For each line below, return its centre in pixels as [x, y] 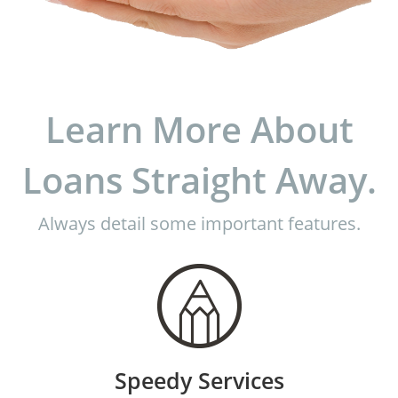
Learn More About [199, 129]
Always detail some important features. [199, 223]
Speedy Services [199, 380]
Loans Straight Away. [199, 179]
